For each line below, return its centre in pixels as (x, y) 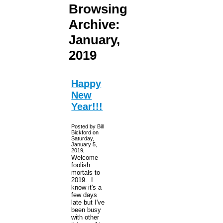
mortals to (86, 172)
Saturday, (83, 138)
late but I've (88, 202)
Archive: (95, 24)
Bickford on (85, 132)
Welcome (85, 157)
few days (84, 195)
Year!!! (87, 106)
